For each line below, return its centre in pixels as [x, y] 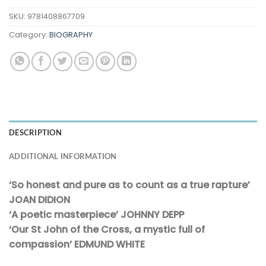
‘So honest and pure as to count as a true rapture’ [129, 185]
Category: [29, 35]
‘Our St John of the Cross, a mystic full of [107, 229]
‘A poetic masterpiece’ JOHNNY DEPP [96, 215]
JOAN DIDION [39, 200]
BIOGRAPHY [71, 35]
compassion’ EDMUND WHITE [77, 244]
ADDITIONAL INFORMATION [63, 156]
